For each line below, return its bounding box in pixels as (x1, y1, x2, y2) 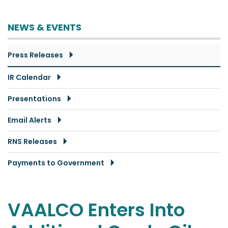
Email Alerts (8, 115, 51, 125)
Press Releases (8, 49, 63, 60)
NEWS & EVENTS (8, 20, 81, 34)
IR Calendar (8, 72, 51, 82)
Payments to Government (8, 157, 104, 168)
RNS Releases (8, 136, 57, 147)
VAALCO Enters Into (8, 196, 185, 223)
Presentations (8, 93, 61, 104)
